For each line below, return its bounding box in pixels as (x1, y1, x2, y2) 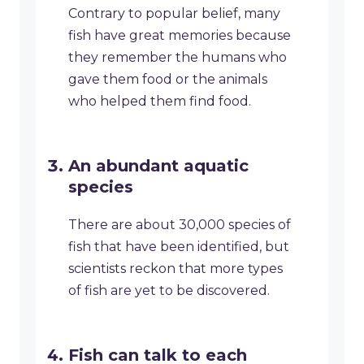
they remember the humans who (68, 50, 287, 66)
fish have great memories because (68, 28, 291, 44)
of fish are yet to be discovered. (68, 283, 270, 299)
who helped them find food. (68, 93, 251, 110)
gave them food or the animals (68, 71, 267, 88)
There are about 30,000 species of (68, 217, 291, 233)
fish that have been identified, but (68, 239, 289, 255)
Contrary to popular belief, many (68, 6, 280, 22)
